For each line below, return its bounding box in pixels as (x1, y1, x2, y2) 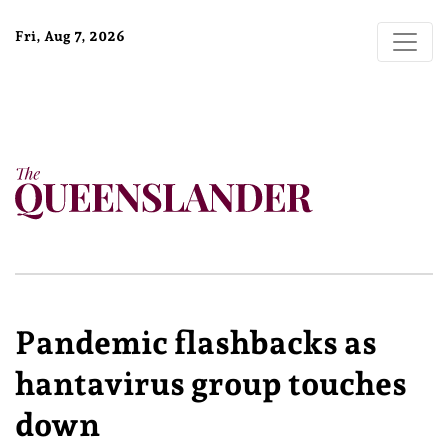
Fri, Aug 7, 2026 (15, 28, 125, 44)
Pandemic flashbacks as (15, 324, 377, 362)
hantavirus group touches (15, 365, 407, 403)
